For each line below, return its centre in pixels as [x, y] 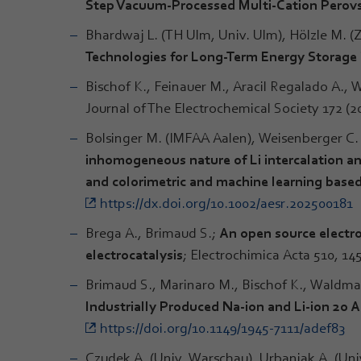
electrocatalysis [134, 254]
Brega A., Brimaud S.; [152, 232]
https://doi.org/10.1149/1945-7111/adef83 [222, 328]
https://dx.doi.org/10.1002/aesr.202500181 [226, 203]
